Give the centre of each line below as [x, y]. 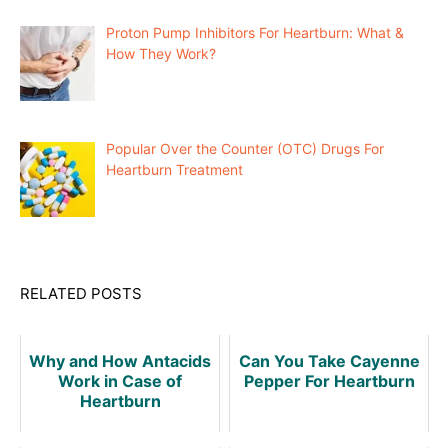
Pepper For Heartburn [329, 380]
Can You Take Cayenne [329, 360]
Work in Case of [120, 380]
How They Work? [160, 54]
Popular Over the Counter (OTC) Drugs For [244, 148]
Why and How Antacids [120, 360]
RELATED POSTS [81, 293]
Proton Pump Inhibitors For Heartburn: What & [254, 33]
